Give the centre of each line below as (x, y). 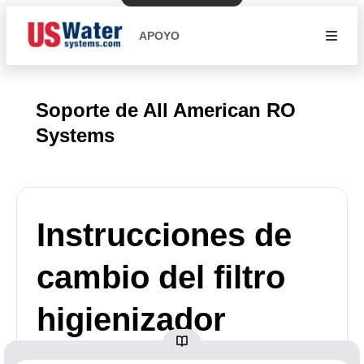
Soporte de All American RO (166, 110)
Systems (75, 135)
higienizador (131, 319)
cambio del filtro (161, 277)
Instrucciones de (164, 235)
